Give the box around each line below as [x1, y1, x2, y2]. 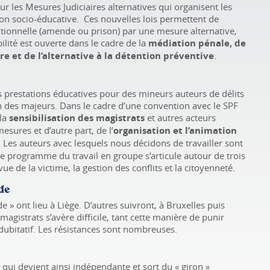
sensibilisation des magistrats [9, 111, 145, 125]
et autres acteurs [145, 111, 216, 124]
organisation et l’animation [113, 124, 237, 137]
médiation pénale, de [148, 37, 246, 50]
